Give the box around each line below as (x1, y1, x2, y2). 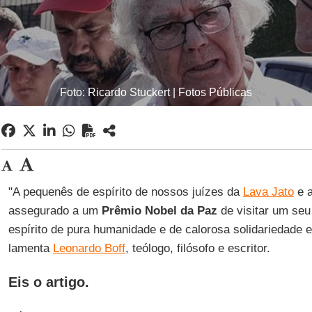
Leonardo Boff (52, 242, 125, 255)
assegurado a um (8, 204, 102, 217)
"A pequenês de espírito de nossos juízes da (8, 185, 243, 198)
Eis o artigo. (8, 274, 89, 290)
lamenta (8, 242, 53, 255)
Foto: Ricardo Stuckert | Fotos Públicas (60, 86, 252, 98)
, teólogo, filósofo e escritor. (125, 242, 270, 255)
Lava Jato (242, 185, 294, 198)
